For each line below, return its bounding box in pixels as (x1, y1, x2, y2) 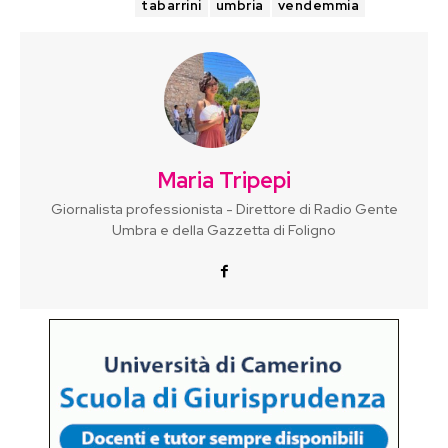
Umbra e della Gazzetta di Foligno (112, 220, 336, 239)
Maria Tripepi (157, 165, 291, 195)
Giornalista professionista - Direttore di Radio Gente (50, 199, 398, 218)
